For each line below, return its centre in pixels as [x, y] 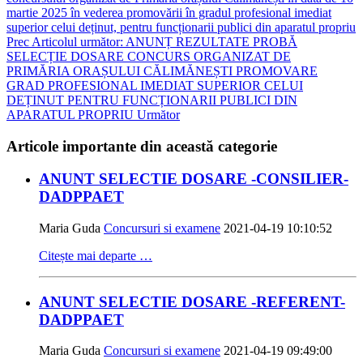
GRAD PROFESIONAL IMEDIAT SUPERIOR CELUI [155, 85]
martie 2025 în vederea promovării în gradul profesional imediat [169, 12]
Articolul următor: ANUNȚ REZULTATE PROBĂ [164, 41]
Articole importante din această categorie [142, 146]
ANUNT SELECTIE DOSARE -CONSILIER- [194, 179]
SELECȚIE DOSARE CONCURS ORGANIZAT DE [149, 56]
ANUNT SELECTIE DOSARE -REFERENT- [192, 301]
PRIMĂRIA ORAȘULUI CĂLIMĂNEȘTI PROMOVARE [162, 70]
